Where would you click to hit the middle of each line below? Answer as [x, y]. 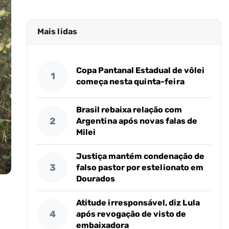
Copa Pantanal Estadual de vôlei [141, 70]
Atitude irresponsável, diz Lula [138, 203]
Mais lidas [58, 31]
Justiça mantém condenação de [141, 156]
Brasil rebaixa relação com [129, 110]
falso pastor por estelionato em [140, 167]
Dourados [96, 179]
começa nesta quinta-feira [131, 82]
